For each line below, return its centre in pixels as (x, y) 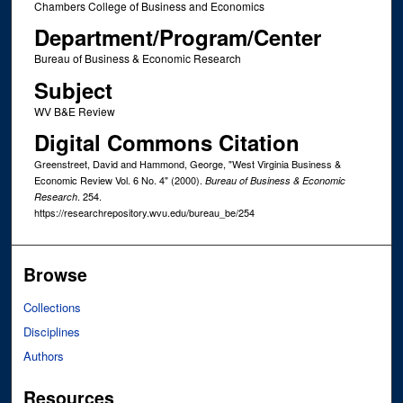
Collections (53, 307)
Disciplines (52, 331)
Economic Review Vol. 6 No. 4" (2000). (119, 180)
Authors (44, 355)
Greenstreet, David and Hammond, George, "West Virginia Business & (187, 164)
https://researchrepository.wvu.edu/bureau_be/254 (144, 213)
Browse (56, 274)
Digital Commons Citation (166, 143)
